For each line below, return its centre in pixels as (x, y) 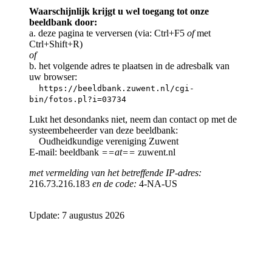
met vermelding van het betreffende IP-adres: (115, 172)
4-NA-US (157, 183)
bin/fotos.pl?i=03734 (78, 99)
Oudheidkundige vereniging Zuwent (104, 141)
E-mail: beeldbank (65, 152)
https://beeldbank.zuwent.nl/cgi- (117, 88)
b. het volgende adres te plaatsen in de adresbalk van (129, 66)
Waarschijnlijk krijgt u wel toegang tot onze (119, 11)
